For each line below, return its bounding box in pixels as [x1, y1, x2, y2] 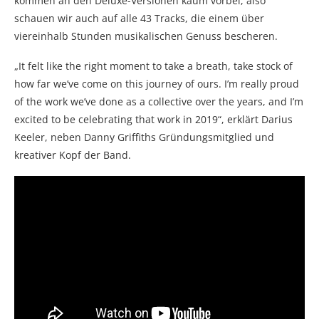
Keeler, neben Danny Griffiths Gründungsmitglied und [14, 130, 274, 144]
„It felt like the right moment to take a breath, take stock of [14, 58, 293, 73]
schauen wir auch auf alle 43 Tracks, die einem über [14, 11, 264, 25]
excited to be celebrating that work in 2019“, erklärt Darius [14, 112, 293, 126]
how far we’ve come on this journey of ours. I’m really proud [14, 76, 299, 90]
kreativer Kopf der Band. [14, 147, 131, 162]
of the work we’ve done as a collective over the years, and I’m [14, 94, 303, 108]
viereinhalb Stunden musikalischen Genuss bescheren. [14, 28, 278, 43]
